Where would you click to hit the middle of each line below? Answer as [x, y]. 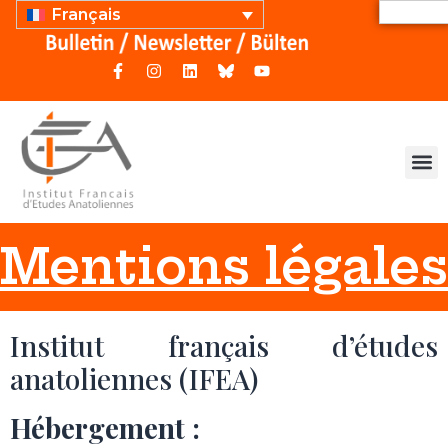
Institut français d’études [224, 345]
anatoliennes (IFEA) [134, 378]
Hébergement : [105, 427]
